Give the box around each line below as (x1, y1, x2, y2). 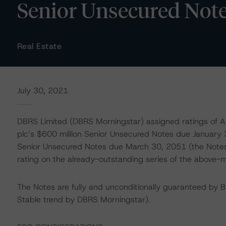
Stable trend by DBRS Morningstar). (17, 194, 150, 205)
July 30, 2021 (17, 85, 68, 96)
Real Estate (17, 41, 62, 51)
